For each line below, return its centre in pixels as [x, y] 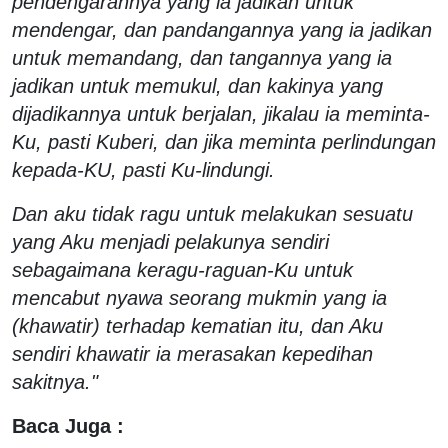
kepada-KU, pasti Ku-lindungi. [146, 169]
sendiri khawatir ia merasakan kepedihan [192, 353]
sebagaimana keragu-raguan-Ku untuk [182, 269]
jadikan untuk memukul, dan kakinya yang [197, 85]
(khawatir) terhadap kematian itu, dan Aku [197, 325]
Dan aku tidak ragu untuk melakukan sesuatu [212, 213]
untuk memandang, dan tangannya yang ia [202, 57]
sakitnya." [55, 381]
